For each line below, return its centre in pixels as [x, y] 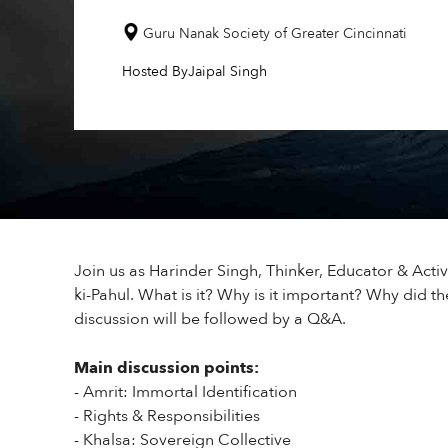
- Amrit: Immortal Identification [185, 392]
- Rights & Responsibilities [167, 416]
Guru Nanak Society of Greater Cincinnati [275, 33]
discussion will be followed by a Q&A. [210, 319]
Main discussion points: [166, 368]
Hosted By [155, 71]
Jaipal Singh [227, 71]
